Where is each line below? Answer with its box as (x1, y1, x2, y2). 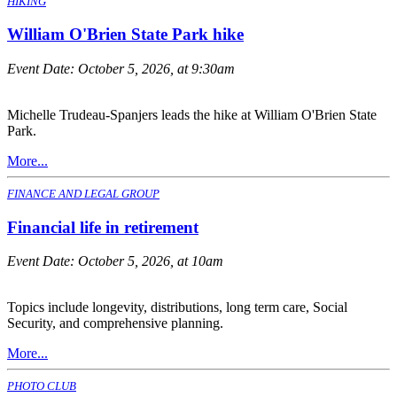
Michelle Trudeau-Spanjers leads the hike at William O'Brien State (7, 107, 377, 123)
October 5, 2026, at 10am (78, 253, 223, 269)
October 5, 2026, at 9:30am (78, 61, 235, 77)
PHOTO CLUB (7, 379, 76, 393)
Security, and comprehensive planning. (7, 315, 223, 331)
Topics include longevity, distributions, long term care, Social (7, 300, 347, 315)
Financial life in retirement (7, 217, 198, 237)
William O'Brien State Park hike (7, 25, 244, 44)
